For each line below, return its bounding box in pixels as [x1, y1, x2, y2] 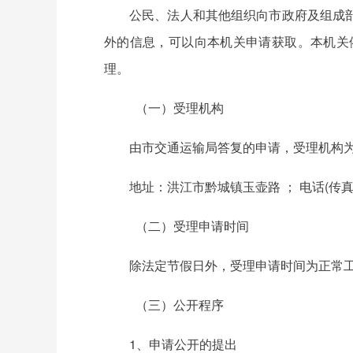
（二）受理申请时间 [129, 217, 262, 235]
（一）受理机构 [129, 98, 236, 117]
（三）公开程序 [129, 295, 236, 314]
